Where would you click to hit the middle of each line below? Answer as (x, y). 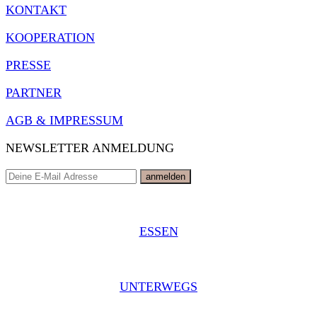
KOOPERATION (50, 37)
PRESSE (28, 65)
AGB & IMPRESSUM (64, 120)
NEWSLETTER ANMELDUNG (90, 148)
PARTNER (34, 92)
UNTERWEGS (158, 286)
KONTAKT (36, 10)
